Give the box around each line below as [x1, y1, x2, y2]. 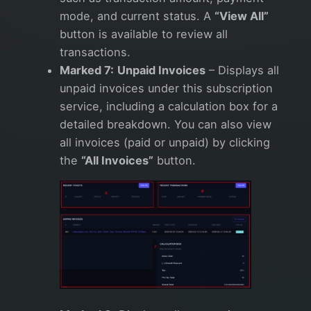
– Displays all [205, 63, 279, 78]
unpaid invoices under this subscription [60, 81, 273, 96]
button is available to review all [60, 27, 228, 42]
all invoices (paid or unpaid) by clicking [60, 135, 270, 150]
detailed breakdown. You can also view [60, 117, 271, 132]
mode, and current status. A [60, 9, 215, 24]
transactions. [60, 45, 131, 60]
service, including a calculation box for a [60, 99, 278, 114]
